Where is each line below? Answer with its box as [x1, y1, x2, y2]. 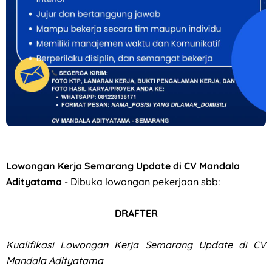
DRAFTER [114, 206, 158, 219]
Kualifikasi [6, 238, 61, 251]
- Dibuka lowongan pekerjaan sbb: [64, 175, 220, 188]
